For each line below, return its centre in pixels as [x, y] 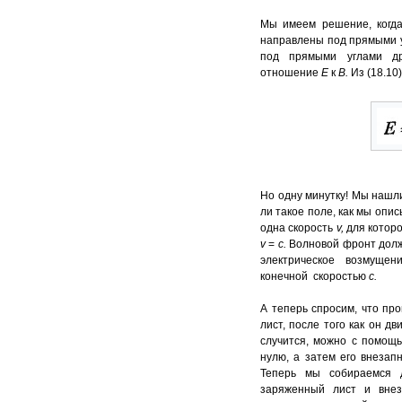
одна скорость [298, 228]
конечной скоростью [315, 277]
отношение [291, 73]
